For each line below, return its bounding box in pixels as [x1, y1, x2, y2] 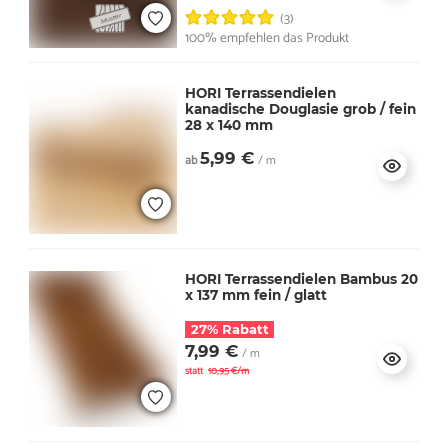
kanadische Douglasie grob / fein [184, 101, 416, 118]
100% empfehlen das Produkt [184, 26, 349, 49]
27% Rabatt [190, 321, 269, 338]
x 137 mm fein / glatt [184, 287, 327, 304]
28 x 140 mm [184, 117, 273, 134]
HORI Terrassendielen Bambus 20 [184, 271, 401, 288]
